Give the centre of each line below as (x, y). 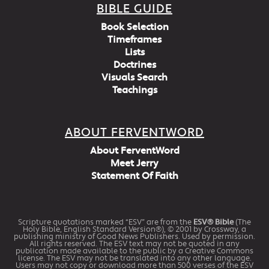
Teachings (134, 90)
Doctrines (134, 65)
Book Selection (134, 27)
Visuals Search (134, 77)
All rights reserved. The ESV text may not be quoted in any (134, 243)
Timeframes (134, 40)
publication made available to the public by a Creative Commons (134, 251)
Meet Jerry (134, 163)
